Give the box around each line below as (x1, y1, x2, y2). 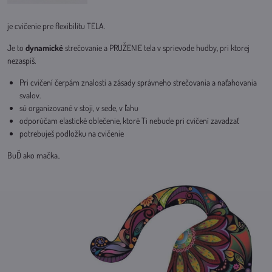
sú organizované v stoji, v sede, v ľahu (19, 103, 140, 113)
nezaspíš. (7, 55, 36, 66)
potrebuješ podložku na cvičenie (19, 128, 124, 138)
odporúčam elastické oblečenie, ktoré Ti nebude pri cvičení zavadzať (19, 115, 239, 126)
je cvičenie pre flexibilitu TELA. (7, 21, 105, 31)
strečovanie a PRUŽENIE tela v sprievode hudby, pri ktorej (63, 42, 250, 53)
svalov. (19, 90, 42, 100)
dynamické (25, 42, 63, 53)
